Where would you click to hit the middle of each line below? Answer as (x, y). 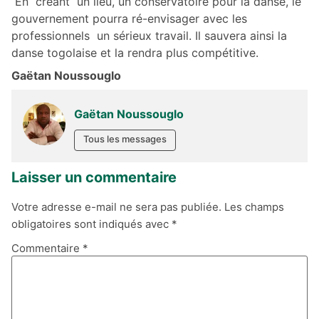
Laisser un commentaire (94, 178)
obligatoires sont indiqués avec (91, 224)
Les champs (254, 207)
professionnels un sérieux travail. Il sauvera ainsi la (149, 35)
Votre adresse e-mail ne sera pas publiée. (116, 207)
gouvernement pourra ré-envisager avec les (129, 18)
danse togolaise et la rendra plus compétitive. (135, 52)
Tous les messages (125, 139)
